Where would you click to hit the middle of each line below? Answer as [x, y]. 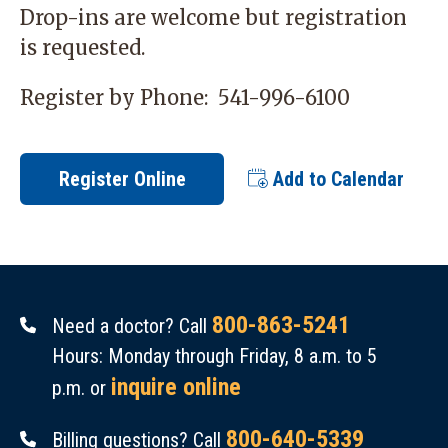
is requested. [82, 47]
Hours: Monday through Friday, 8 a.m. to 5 [215, 356]
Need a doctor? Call [132, 326]
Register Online [122, 179]
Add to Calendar [336, 179]
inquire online [176, 387]
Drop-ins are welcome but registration [213, 17]
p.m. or [82, 388]
